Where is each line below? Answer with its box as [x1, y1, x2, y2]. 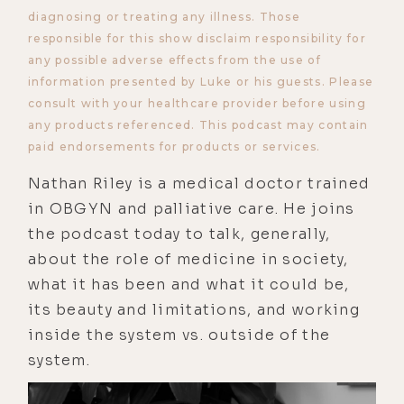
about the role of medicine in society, [28, 249, 349, 269]
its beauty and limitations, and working [28, 299, 360, 319]
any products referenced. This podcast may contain [28, 117, 369, 132]
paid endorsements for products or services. [28, 139, 321, 153]
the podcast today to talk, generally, [28, 224, 331, 243]
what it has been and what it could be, [28, 274, 350, 294]
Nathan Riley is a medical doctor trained [28, 173, 371, 193]
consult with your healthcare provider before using [28, 96, 367, 110]
